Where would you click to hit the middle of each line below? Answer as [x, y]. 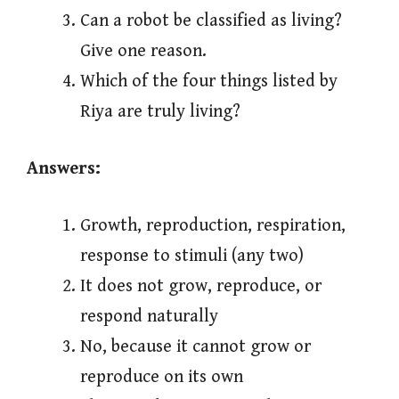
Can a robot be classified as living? [211, 21]
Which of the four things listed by [209, 82]
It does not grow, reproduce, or [201, 287]
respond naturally [149, 317]
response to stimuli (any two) [192, 256]
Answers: [64, 169]
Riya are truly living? [160, 112]
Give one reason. [143, 52]
